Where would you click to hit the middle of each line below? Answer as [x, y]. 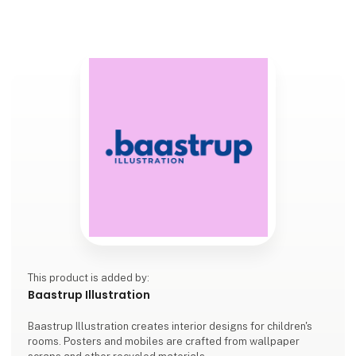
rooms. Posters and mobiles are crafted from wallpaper [164, 342]
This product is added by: [89, 278]
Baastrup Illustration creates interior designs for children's [170, 327]
